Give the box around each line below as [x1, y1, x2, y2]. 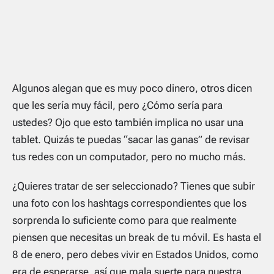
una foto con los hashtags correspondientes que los [12, 197, 246, 209]
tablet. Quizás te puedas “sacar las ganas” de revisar [12, 133, 250, 146]
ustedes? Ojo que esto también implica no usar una [12, 116, 243, 128]
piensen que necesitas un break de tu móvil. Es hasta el [12, 231, 261, 243]
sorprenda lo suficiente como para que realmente [12, 214, 237, 226]
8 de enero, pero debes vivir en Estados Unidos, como [12, 248, 259, 261]
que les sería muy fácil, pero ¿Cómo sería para [12, 99, 223, 111]
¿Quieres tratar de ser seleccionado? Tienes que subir [12, 180, 255, 192]
